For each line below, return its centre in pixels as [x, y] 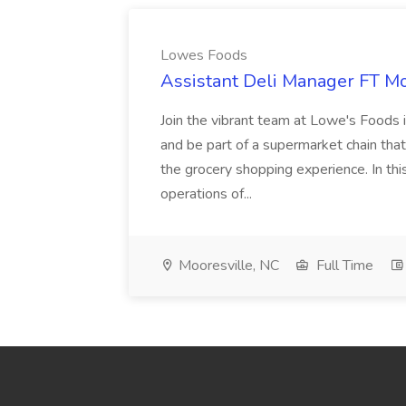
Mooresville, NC [227, 266]
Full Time [343, 266]
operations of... [208, 194]
